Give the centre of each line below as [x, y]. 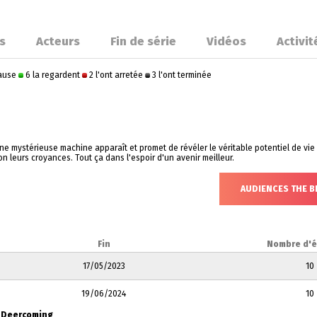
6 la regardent [53, 75]
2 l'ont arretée [116, 75]
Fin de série [143, 41]
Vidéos [226, 41]
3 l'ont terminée [181, 75]
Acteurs [58, 41]
